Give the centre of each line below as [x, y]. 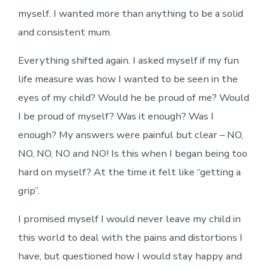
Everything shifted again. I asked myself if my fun [128, 60]
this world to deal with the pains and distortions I [130, 237]
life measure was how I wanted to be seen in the [128, 79]
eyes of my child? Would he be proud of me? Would [133, 97]
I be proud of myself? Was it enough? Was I [116, 116]
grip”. [29, 190]
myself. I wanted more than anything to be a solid [130, 13]
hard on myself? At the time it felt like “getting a [129, 172]
